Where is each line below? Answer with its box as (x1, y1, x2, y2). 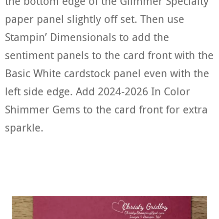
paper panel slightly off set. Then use (5, 12, 184, 26)
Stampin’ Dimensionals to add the (5, 30, 169, 44)
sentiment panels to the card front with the (5, 48, 214, 63)
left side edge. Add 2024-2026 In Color (5, 84, 190, 99)
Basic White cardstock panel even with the (5, 66, 209, 81)
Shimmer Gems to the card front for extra (5, 102, 208, 117)
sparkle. (5, 120, 44, 135)
